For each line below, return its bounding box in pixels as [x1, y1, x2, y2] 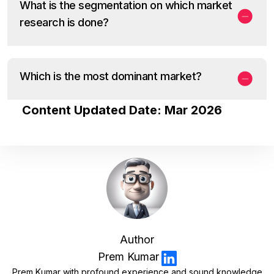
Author [120, 233, 154, 246]
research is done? [20, 16, 109, 29]
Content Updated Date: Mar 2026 [21, 103, 222, 118]
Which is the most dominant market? [20, 70, 202, 83]
